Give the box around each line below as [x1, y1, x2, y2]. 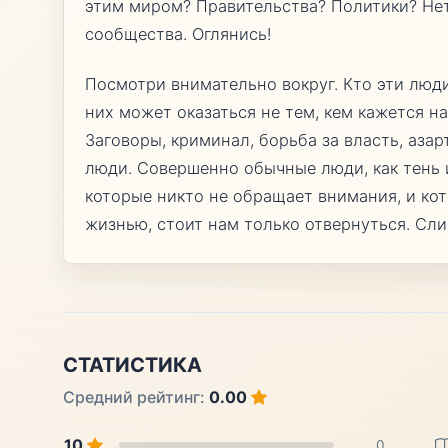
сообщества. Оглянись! [85, 24, 272, 45]
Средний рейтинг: [62, 386, 209, 407]
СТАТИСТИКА [62, 352, 202, 377]
